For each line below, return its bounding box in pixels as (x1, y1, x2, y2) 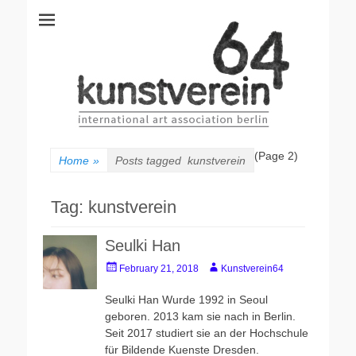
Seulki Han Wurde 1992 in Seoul (105, 293, 269, 306)
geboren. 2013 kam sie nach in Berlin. (105, 310, 296, 323)
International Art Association (63, 21, 182, 33)
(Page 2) (254, 149, 298, 162)
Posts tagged (115, 154, 188, 167)
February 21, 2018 (119, 263, 199, 274)
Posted (104, 261, 135, 272)
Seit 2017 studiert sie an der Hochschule (105, 327, 309, 339)
